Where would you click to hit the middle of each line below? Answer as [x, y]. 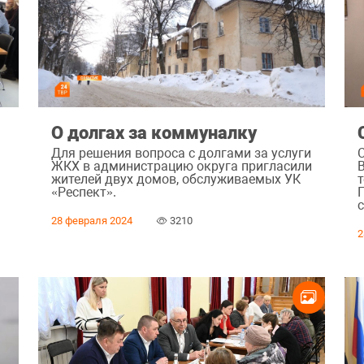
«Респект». [83, 192]
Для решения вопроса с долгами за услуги [181, 153]
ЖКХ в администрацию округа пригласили [181, 166]
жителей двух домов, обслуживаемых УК [175, 179]
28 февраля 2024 [91, 221]
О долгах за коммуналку [154, 132]
